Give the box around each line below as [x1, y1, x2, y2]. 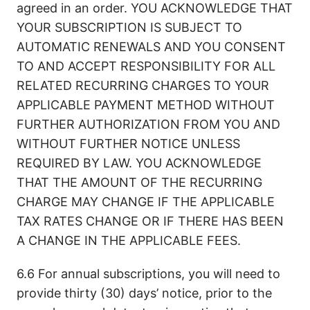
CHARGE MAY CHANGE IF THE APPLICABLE [17, 194, 275, 209]
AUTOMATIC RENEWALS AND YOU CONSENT [17, 39, 286, 54]
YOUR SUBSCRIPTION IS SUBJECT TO [17, 20, 242, 35]
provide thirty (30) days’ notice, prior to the [17, 286, 272, 300]
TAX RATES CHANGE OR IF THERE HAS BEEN [17, 214, 284, 228]
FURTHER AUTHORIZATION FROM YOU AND [17, 117, 280, 131]
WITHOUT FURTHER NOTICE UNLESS [17, 136, 240, 151]
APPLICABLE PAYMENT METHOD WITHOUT [17, 98, 275, 112]
